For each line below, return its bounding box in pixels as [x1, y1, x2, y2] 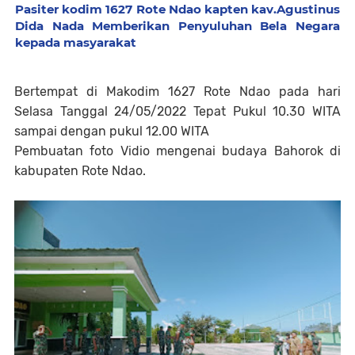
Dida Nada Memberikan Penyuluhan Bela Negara [15, 18, 340, 34]
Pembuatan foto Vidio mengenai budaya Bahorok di [14, 143, 341, 159]
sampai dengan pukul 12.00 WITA [14, 124, 212, 139]
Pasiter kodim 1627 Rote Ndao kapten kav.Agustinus [15, 2, 340, 17]
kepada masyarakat [15, 35, 136, 51]
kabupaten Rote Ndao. [14, 163, 146, 179]
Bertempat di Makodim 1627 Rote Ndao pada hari [14, 84, 341, 100]
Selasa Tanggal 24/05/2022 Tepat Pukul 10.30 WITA [14, 104, 341, 120]
